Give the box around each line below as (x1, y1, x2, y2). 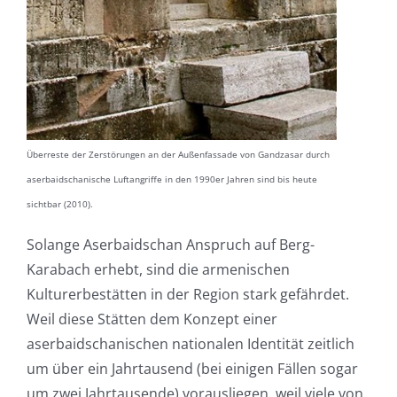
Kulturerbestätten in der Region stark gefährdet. (26, 284, 349, 305)
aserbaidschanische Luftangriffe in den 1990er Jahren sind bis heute (26, 173, 317, 186)
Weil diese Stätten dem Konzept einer (26, 309, 277, 330)
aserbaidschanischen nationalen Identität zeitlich (26, 334, 354, 354)
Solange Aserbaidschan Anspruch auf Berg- (26, 235, 315, 255)
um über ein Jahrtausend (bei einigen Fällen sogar (26, 359, 358, 379)
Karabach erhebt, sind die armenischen (26, 260, 290, 280)
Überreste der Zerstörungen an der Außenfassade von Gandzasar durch (26, 148, 330, 161)
